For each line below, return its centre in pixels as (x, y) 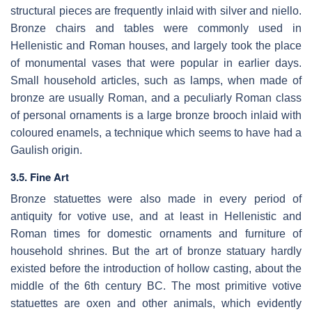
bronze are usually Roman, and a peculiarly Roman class (156, 98)
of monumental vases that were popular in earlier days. (156, 63)
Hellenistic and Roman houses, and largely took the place (156, 46)
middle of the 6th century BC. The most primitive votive (156, 286)
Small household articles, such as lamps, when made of (156, 81)
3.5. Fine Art (40, 177)
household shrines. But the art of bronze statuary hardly (156, 251)
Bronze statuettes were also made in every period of (156, 199)
